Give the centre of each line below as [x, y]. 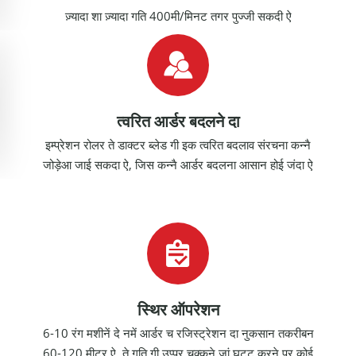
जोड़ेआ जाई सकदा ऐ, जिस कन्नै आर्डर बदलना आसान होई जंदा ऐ [178, 164]
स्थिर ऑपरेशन [178, 310]
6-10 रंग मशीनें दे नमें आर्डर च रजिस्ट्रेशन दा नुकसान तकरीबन [178, 333]
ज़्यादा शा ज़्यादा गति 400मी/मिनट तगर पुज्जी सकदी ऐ [178, 16]
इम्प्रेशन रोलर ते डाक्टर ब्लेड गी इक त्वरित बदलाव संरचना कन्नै [178, 145]
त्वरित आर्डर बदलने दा [178, 122]
